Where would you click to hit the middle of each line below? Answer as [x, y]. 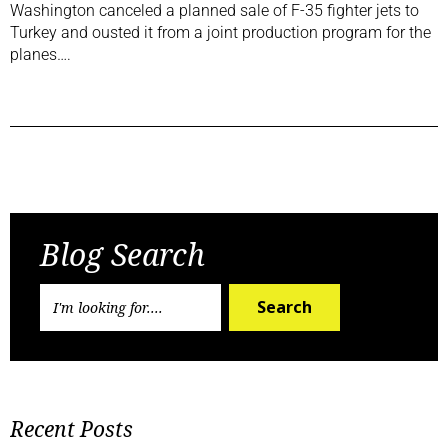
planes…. [42, 55]
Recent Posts [71, 429]
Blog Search [122, 255]
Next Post [376, 190]
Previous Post [85, 190]
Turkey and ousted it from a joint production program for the [220, 33]
